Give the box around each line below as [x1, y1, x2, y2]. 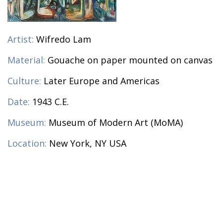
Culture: [7, 75, 41, 87]
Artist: [7, 33, 34, 46]
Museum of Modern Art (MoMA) [49, 116, 183, 129]
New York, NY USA [49, 137, 126, 150]
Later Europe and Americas [44, 75, 160, 87]
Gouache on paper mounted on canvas [48, 54, 213, 66]
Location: [7, 137, 47, 150]
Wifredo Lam [36, 33, 91, 46]
